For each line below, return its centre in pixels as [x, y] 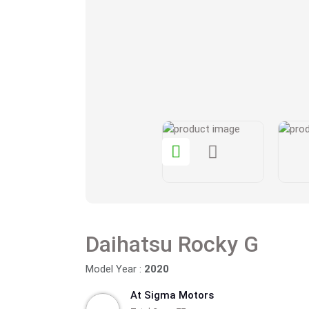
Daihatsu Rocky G [172, 244]
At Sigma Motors [172, 295]
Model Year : [115, 269]
